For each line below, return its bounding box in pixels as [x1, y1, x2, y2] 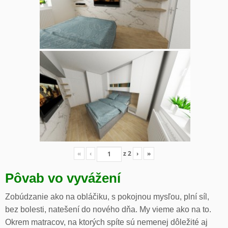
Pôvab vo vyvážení [5, 170, 121, 185]
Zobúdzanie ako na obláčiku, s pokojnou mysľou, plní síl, [5, 192, 209, 201]
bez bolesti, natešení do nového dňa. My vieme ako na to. [5, 205, 211, 214]
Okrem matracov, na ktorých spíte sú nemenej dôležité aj [5, 217, 208, 226]
